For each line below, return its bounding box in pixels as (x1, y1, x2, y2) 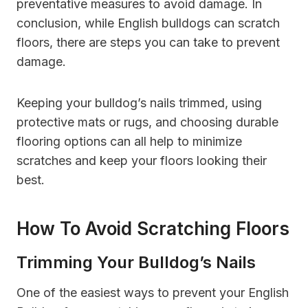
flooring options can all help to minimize (16, 134, 242, 149)
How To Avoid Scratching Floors (16, 218, 289, 240)
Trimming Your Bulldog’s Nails (16, 252, 256, 273)
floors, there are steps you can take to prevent (16, 35, 280, 50)
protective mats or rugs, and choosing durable (16, 115, 278, 130)
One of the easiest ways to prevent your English (16, 285, 289, 300)
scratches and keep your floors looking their (16, 153, 267, 168)
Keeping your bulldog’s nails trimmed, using (16, 96, 262, 111)
